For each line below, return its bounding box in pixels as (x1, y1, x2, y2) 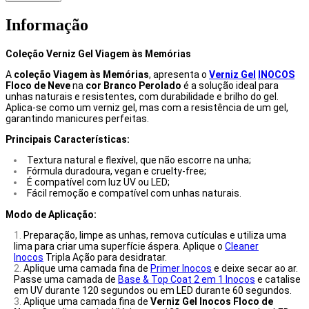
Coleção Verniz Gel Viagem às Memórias (6, 48, 191, 59)
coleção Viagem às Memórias (14, 68, 149, 80)
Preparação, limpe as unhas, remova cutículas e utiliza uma (23, 229, 286, 241)
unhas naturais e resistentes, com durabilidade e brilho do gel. (6, 90, 279, 102)
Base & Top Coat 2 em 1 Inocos (118, 273, 255, 285)
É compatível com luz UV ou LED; (27, 176, 170, 188)
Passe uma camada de (14, 273, 118, 285)
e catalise (255, 273, 301, 285)
